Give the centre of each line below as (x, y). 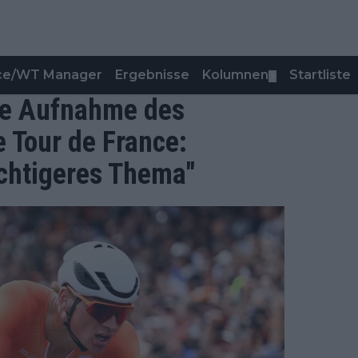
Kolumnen (235, 75)
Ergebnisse (152, 75)
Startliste (320, 75)
